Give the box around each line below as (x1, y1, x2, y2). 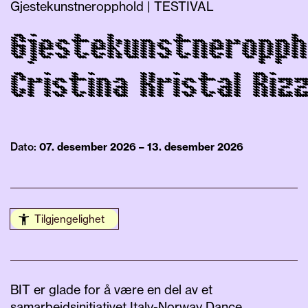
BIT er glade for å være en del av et (10, 281, 212, 297)
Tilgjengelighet (34, 212, 104, 225)
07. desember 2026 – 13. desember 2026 (39, 140, 243, 153)
